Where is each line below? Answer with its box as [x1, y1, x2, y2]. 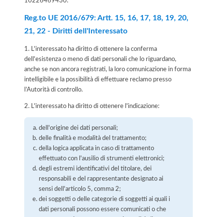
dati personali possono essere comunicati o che [39, 206, 167, 212]
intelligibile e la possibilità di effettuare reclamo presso [24, 76, 171, 82]
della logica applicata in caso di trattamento [39, 145, 155, 151]
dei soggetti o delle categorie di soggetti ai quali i [39, 196, 170, 202]
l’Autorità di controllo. [24, 86, 83, 93]
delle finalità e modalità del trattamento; [39, 135, 147, 141]
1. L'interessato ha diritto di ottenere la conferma [24, 46, 157, 52]
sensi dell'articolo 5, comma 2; [39, 186, 121, 192]
